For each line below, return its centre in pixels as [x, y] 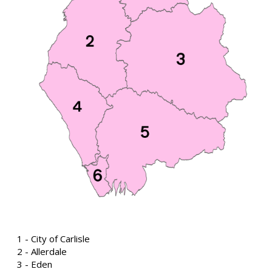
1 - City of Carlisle [53, 238]
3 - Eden [35, 264]
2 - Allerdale [42, 251]
